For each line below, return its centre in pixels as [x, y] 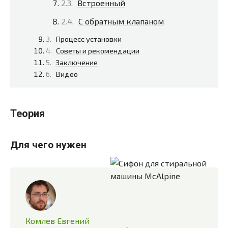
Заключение [77, 62]
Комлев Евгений [58, 220]
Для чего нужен [48, 145]
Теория [27, 114]
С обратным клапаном [121, 21]
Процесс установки [89, 39]
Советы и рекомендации [98, 51]
